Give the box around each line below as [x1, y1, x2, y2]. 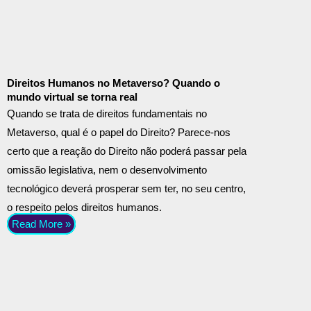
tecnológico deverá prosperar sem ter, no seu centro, [7, 183, 246, 195]
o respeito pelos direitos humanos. [7, 201, 162, 214]
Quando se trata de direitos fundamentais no [7, 108, 207, 120]
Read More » [12, 218, 71, 230]
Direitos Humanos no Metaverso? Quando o [7, 77, 220, 90]
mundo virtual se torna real [7, 91, 137, 103]
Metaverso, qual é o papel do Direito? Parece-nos [7, 126, 230, 139]
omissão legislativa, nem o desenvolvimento [7, 164, 207, 176]
